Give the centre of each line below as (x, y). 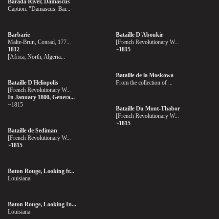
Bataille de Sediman (33, 131)
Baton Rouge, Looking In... (42, 204)
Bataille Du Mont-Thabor (148, 109)
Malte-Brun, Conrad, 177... (39, 42)
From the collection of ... (144, 83)
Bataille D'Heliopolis (33, 83)
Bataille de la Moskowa (144, 75)
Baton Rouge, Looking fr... (41, 171)
